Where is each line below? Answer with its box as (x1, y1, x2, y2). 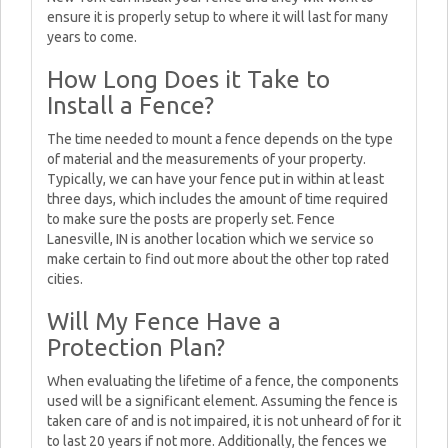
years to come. (47, 29, 137, 45)
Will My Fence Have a (47, 308, 281, 335)
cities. (47, 271, 83, 287)
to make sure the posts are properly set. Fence (47, 211, 335, 227)
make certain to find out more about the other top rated (47, 251, 389, 267)
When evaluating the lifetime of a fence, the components (47, 373, 399, 389)
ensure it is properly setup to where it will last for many (47, 9, 388, 25)
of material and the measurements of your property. (47, 151, 366, 167)
